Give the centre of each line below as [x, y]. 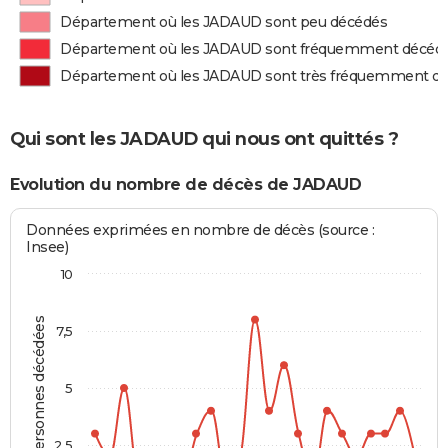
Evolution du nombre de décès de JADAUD [185, 184]
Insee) [47, 247]
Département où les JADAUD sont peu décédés [224, 22]
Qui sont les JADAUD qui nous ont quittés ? [204, 138]
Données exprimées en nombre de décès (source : [200, 230]
